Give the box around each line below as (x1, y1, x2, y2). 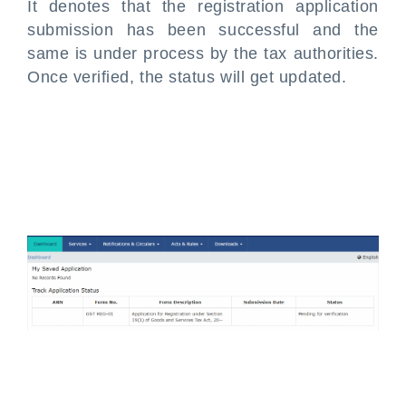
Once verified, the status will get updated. (27, 68, 347, 86)
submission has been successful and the (27, 21, 379, 39)
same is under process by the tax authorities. (27, 44, 379, 63)
